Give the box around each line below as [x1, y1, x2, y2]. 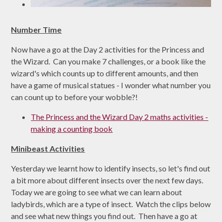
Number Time [11, 24, 62, 34]
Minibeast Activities [11, 143, 85, 153]
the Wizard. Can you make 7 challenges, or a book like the [11, 56, 206, 66]
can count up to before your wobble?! [11, 92, 138, 102]
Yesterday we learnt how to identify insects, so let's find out [11, 163, 211, 173]
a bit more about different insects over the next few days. [11, 175, 205, 185]
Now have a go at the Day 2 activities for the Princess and [11, 44, 205, 54]
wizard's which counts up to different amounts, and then [11, 68, 199, 78]
